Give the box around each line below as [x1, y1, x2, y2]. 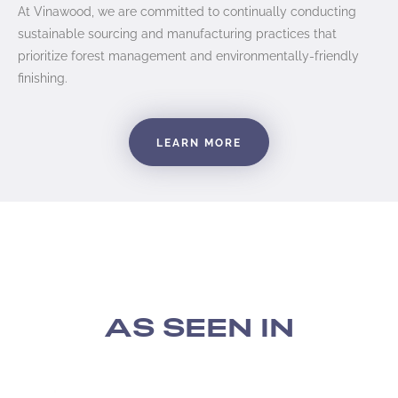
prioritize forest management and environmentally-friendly [18, 45, 359, 63]
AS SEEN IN [104, 310, 294, 346]
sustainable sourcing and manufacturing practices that [18, 23, 337, 41]
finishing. [18, 68, 68, 85]
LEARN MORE [156, 134, 242, 150]
